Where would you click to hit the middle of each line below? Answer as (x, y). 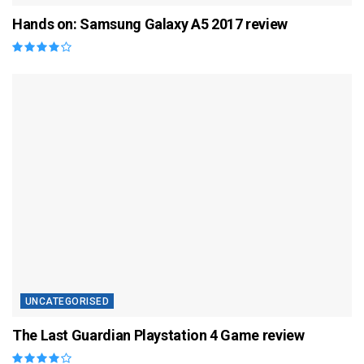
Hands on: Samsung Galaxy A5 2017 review (150, 24)
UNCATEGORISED (67, 301)
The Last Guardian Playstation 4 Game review (158, 335)
